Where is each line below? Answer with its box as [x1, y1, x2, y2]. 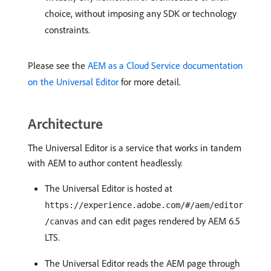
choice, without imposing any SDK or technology [45, 7, 237, 19]
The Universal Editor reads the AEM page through [45, 257, 240, 269]
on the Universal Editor [28, 76, 119, 88]
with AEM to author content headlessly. [28, 157, 183, 169]
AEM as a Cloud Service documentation [88, 59, 243, 71]
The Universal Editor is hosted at [45, 182, 172, 194]
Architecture [28, 114, 103, 132]
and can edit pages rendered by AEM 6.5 [79, 215, 240, 227]
